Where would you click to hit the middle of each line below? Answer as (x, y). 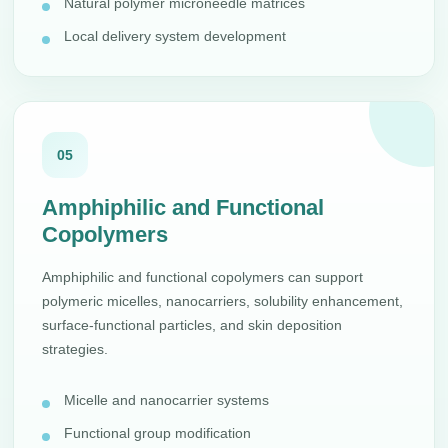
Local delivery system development (175, 36)
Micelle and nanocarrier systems (167, 400)
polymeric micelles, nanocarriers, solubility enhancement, (223, 301)
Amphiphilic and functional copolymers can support (203, 277)
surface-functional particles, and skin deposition (192, 325)
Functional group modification (158, 433)
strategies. (75, 349)
